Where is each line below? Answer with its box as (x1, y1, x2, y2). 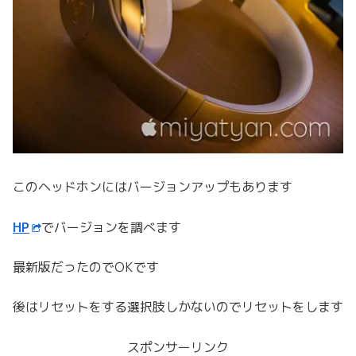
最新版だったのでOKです (13, 257, 159, 276)
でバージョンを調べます (41, 218, 181, 236)
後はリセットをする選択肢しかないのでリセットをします (13, 298, 343, 316)
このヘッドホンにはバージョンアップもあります (13, 178, 292, 196)
